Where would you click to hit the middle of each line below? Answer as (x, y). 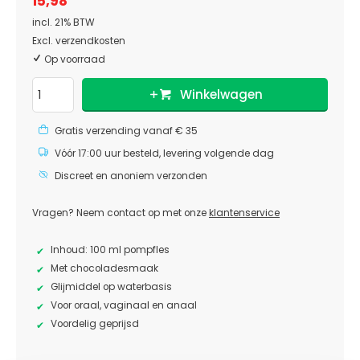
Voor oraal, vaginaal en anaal (124, 305)
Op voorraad (74, 59)
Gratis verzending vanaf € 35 (126, 131)
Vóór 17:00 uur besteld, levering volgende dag (164, 153)
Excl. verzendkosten (79, 41)
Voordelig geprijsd (95, 323)
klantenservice (244, 213)
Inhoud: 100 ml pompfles (110, 250)
